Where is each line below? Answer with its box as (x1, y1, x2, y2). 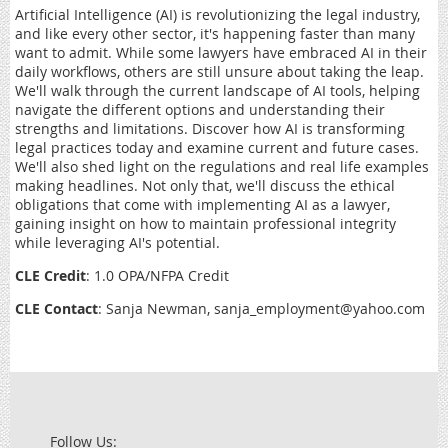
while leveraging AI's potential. (15, 233, 224, 252)
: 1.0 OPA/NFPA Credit (86, 266, 229, 285)
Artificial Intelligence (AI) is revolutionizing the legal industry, (15, 5, 420, 24)
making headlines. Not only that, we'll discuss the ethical (15, 176, 395, 195)
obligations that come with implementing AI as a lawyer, (15, 195, 390, 214)
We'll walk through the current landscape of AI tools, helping (15, 81, 420, 100)
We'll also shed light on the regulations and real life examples (15, 157, 429, 176)
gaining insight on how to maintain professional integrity (15, 214, 396, 233)
